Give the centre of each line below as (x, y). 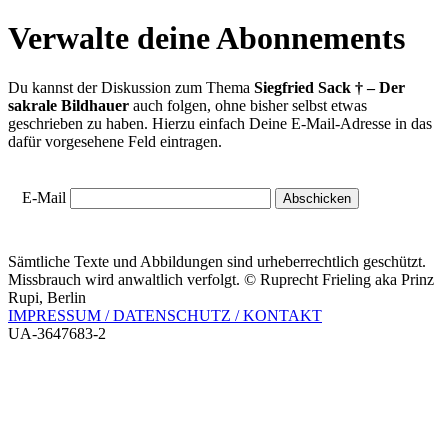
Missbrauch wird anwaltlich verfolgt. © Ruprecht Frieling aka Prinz (221, 280)
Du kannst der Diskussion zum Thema (131, 87)
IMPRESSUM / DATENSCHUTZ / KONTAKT (165, 316)
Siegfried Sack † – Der (329, 87)
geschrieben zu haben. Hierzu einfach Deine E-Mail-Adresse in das (220, 123)
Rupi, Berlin (47, 298)
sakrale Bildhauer (68, 105)
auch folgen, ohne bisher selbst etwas (248, 105)
